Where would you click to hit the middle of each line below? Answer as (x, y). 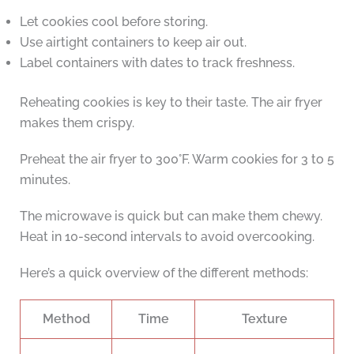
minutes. (45, 179)
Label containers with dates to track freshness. (157, 62)
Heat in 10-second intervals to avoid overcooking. (167, 236)
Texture (264, 318)
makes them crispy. (77, 122)
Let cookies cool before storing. (113, 21)
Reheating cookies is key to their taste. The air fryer (171, 102)
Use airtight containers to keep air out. (133, 42)
